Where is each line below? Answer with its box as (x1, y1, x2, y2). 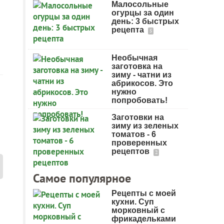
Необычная (111, 53, 157, 62)
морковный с (111, 206, 165, 214)
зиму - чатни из (111, 70, 171, 79)
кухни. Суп (111, 197, 154, 206)
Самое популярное (33, 170, 131, 186)
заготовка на (111, 62, 162, 70)
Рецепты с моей (111, 189, 176, 197)
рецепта (111, 25, 146, 34)
